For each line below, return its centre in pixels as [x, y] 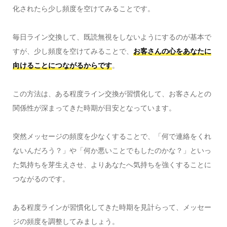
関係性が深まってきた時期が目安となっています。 [94, 107]
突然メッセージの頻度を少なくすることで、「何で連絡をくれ [112, 136]
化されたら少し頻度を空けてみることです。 [83, 8]
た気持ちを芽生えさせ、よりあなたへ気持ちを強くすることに [112, 164]
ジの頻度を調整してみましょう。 [66, 221]
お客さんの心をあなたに [172, 51]
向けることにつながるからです [62, 65]
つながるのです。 [41, 178]
